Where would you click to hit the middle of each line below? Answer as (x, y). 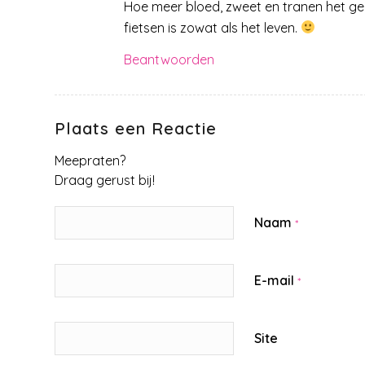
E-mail (276, 281)
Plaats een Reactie (136, 129)
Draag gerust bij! (105, 180)
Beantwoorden (169, 60)
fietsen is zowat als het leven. (212, 27)
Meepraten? (90, 161)
